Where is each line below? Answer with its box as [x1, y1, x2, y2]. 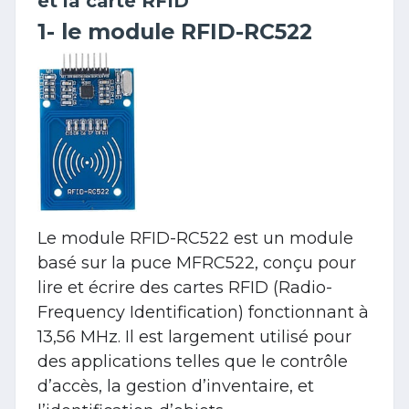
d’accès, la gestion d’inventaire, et [37, 375, 314, 396]
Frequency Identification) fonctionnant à [37, 301, 369, 322]
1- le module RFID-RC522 [37, 17, 312, 45]
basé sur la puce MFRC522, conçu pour [37, 252, 356, 273]
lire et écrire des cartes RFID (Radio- [37, 277, 332, 298]
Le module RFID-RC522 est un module [37, 227, 353, 248]
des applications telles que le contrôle [37, 351, 348, 372]
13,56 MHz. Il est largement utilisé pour [37, 326, 351, 347]
